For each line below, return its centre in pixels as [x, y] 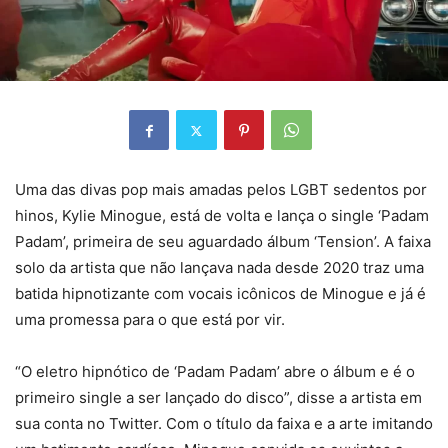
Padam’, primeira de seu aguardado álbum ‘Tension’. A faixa [223, 242]
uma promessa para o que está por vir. [150, 320]
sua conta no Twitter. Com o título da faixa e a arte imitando [224, 424]
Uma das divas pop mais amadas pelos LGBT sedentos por [221, 190]
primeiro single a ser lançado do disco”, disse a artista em [218, 398]
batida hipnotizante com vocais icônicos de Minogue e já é [220, 294]
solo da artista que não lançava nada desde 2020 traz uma [219, 268]
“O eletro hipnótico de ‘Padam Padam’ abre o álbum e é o [215, 372]
